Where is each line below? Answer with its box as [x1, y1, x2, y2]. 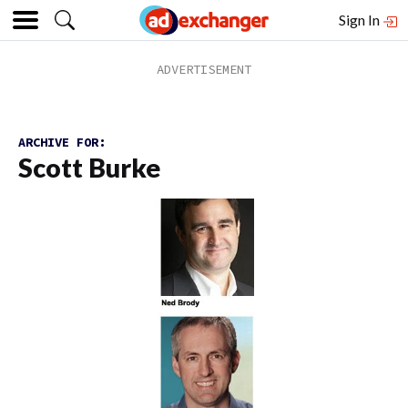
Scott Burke [18, 152, 160, 183]
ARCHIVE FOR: [18, 134, 106, 150]
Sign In [339, 11, 382, 28]
